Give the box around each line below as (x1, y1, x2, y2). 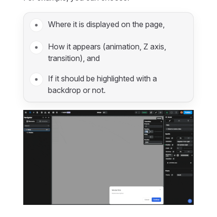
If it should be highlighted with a (48, 74, 157, 83)
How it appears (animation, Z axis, (48, 42, 166, 51)
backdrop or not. (48, 85, 106, 95)
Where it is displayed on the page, (48, 19, 165, 29)
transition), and (48, 53, 100, 63)
